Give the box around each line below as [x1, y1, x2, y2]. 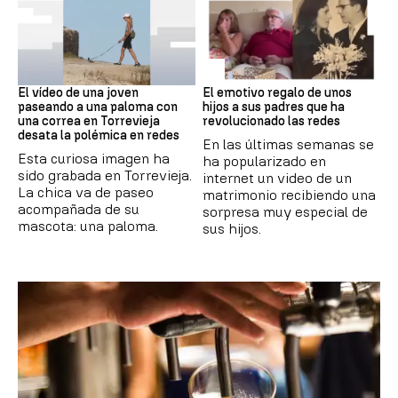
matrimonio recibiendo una [203, 187, 376, 204]
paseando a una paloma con [18, 99, 178, 115]
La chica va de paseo [18, 184, 154, 202]
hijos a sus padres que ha [203, 99, 345, 115]
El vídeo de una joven [18, 85, 139, 101]
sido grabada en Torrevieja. [18, 167, 192, 185]
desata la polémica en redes [18, 128, 179, 144]
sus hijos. [203, 220, 261, 238]
